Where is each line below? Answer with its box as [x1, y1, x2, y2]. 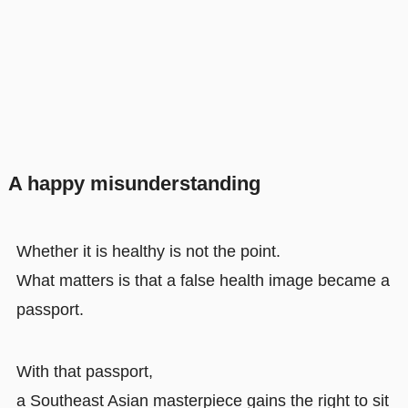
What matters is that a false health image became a [15, 270, 390, 290]
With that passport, [15, 362, 153, 381]
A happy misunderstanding [7, 172, 260, 195]
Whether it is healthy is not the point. [15, 241, 280, 260]
